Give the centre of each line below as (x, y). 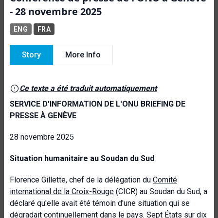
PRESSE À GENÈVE (43, 116)
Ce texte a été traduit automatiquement (88, 88)
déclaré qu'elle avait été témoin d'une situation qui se (100, 203)
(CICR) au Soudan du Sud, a (161, 191)
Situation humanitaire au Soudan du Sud (82, 158)
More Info (83, 55)
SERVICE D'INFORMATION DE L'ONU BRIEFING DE (98, 104)
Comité (165, 180)
